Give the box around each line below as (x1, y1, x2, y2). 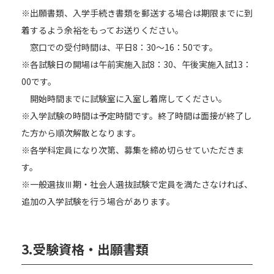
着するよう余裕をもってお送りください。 (21, 24, 183, 36)
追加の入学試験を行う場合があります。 (21, 195, 175, 207)
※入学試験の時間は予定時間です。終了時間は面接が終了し (21, 109, 252, 122)
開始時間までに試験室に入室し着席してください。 (21, 92, 227, 105)
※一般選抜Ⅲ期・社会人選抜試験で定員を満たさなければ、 (21, 178, 253, 190)
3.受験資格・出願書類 (21, 240, 149, 258)
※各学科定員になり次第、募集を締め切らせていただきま (21, 144, 244, 156)
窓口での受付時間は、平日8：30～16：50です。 (21, 41, 218, 53)
